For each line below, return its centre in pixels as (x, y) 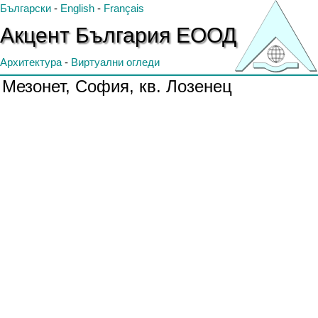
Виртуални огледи (115, 62)
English (77, 8)
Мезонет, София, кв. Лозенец (117, 86)
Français (124, 8)
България (126, 35)
